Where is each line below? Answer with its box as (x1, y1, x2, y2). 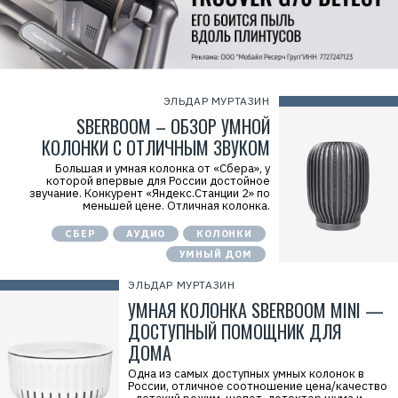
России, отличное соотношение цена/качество (128, 378, 388, 394)
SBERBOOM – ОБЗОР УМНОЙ (76, 113, 270, 139)
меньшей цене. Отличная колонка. (82, 198, 270, 213)
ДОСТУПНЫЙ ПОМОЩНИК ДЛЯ (128, 318, 342, 345)
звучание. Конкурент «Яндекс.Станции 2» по (28, 186, 270, 201)
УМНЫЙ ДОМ (179, 248, 252, 260)
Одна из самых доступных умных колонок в (128, 366, 365, 381)
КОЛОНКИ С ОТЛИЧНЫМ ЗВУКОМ (41, 134, 270, 161)
